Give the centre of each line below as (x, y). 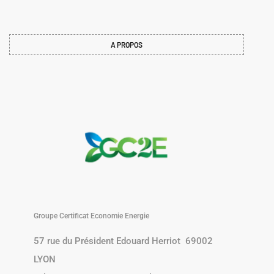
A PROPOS (127, 45)
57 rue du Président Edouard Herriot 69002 (123, 241)
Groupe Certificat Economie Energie (91, 216)
